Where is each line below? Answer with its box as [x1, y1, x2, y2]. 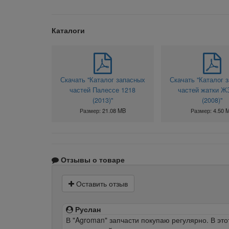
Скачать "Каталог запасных [60, 75, 145, 84]
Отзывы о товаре [58, 154, 125, 165]
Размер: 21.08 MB [79, 106, 126, 114]
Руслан [73, 203, 101, 214]
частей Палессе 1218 [70, 85, 136, 95]
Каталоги [51, 25, 85, 35]
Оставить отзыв [74, 178, 128, 189]
